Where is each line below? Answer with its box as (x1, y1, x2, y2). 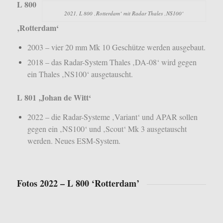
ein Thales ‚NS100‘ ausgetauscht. (27, 69, 133, 80)
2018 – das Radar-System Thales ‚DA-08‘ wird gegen (27, 57, 197, 68)
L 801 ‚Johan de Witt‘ (16, 92, 91, 104)
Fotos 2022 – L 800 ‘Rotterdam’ (16, 176, 139, 190)
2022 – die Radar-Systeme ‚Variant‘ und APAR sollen (27, 111, 198, 122)
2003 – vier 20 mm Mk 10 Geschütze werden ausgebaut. (27, 42, 206, 53)
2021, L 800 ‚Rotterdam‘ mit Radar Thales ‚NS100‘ (64, 9, 184, 17)
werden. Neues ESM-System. (27, 135, 120, 146)
